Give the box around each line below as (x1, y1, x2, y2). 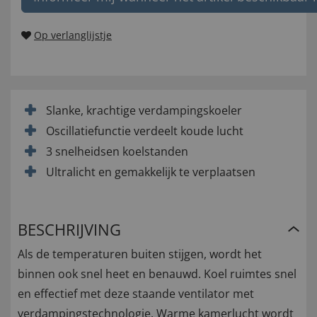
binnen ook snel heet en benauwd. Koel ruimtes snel (18, 266, 296, 282)
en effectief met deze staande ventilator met (18, 286, 254, 302)
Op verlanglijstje (34, 28, 112, 42)
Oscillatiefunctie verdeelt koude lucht (46, 123, 243, 139)
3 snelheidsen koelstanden (46, 144, 188, 160)
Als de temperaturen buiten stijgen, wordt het (18, 246, 262, 263)
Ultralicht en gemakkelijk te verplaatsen (46, 164, 255, 180)
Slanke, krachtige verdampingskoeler (46, 103, 242, 119)
